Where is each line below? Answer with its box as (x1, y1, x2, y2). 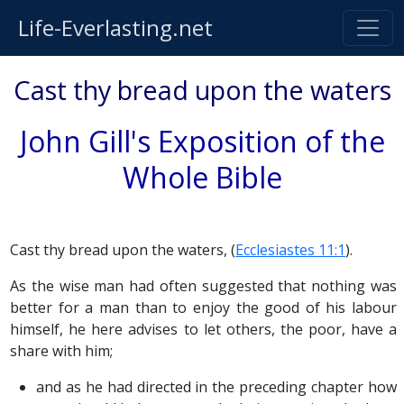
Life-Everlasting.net (18, 13, 213, 42)
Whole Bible (122, 158, 282, 197)
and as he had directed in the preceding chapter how (36, 377, 397, 397)
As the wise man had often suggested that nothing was (10, 276, 397, 296)
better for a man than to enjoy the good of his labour (10, 298, 397, 317)
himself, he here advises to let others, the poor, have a (10, 319, 397, 339)
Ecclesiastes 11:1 (235, 240, 346, 260)
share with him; (10, 341, 114, 361)
